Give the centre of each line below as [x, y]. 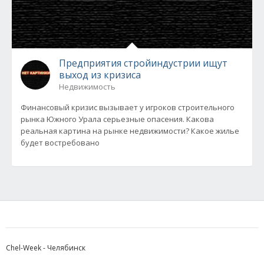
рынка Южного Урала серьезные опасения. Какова [117, 119]
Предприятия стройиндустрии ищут [143, 63]
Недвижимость [87, 87]
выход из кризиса [100, 75]
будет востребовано [60, 143]
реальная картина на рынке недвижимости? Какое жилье [130, 131]
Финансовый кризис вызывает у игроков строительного [128, 107]
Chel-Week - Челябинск [46, 248]
